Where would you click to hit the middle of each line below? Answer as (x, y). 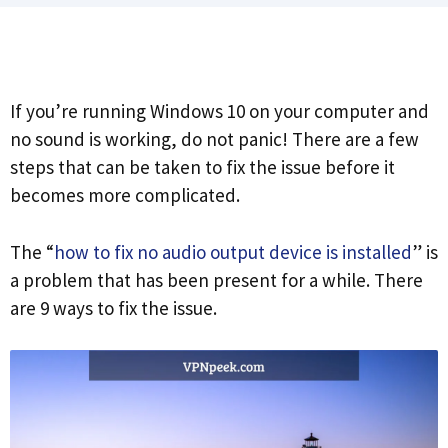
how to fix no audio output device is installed (233, 251)
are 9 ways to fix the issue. (113, 307)
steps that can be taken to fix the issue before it (202, 167)
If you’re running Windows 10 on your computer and (219, 111)
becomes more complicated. (125, 195)
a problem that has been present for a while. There (216, 279)
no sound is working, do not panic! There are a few (214, 139)
